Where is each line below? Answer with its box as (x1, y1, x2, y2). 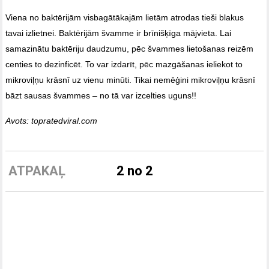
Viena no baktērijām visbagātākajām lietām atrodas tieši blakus (5, 12, 244, 22)
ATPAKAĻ (8, 163, 65, 179)
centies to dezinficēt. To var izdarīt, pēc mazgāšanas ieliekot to (5, 59, 243, 69)
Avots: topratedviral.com (5, 115, 98, 125)
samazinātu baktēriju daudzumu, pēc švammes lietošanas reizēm (5, 43, 254, 53)
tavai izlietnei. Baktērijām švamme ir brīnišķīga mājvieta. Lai (5, 28, 232, 38)
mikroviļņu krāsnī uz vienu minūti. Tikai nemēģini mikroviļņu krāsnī (5, 74, 256, 85)
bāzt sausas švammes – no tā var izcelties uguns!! (5, 90, 197, 100)
